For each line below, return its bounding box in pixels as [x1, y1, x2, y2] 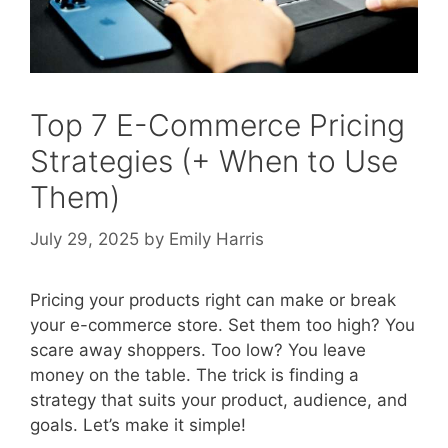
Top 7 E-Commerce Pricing [30, 107, 405, 144]
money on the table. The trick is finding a [30, 364, 359, 385]
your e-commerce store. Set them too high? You [30, 314, 415, 335]
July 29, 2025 [30, 228, 139, 249]
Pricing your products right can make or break [30, 289, 396, 310]
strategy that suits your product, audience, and [30, 389, 408, 410]
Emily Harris [169, 228, 264, 249]
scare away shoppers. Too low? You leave [30, 339, 366, 360]
